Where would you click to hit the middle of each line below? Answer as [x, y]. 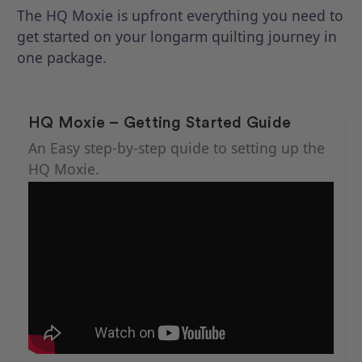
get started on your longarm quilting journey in [177, 36]
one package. [62, 57]
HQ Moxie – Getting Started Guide [160, 122]
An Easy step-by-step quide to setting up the [177, 147]
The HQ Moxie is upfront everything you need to [180, 15]
